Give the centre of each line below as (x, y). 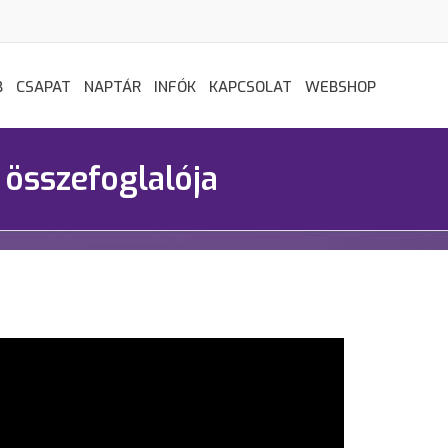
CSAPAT (43, 87)
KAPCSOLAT (250, 87)
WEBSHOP (340, 87)
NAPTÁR (112, 87)
